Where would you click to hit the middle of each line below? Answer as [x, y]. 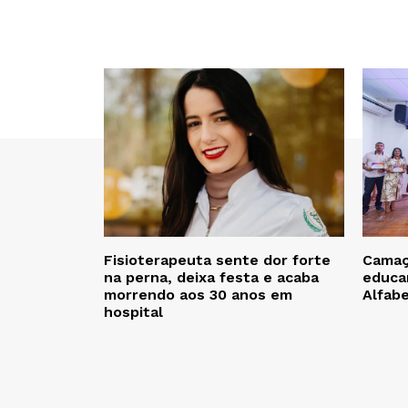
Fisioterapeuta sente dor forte [217, 260]
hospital [133, 312]
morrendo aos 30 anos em [198, 295]
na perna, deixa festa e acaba [211, 278]
